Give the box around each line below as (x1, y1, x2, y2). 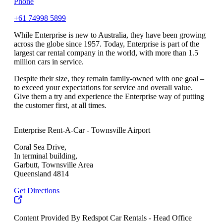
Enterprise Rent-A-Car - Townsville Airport (14, 126, 150, 135)
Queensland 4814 (14, 169, 69, 178)
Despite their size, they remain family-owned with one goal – (14, 74, 204, 83)
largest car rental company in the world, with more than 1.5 (14, 49, 198, 57)
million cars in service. (14, 57, 84, 66)
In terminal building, (14, 152, 77, 161)
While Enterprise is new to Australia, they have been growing (14, 31, 206, 40)
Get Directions (14, 186, 59, 195)
